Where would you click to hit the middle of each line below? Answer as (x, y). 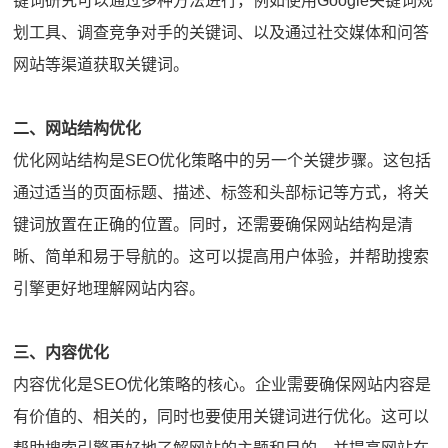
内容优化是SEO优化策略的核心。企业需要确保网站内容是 (222, 384)
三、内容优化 (61, 352)
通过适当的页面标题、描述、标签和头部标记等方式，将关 (221, 192)
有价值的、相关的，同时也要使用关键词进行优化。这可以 (221, 416)
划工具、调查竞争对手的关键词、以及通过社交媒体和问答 (221, 32)
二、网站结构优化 (77, 128)
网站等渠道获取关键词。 (101, 64)
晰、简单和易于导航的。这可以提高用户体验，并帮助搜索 (221, 256)
